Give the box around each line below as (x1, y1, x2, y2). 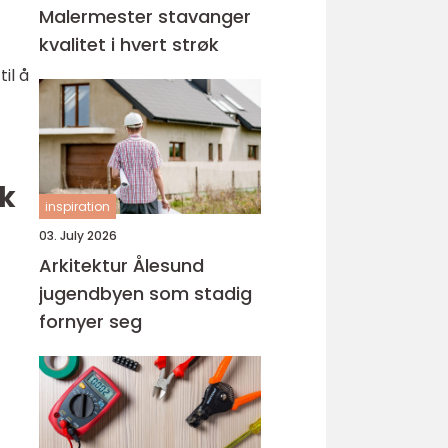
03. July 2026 (39, 227, 117, 244)
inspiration (45, 198, 110, 215)
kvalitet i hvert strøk (39, 32, 219, 57)
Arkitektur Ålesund (39, 253, 204, 278)
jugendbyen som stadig (39, 281, 252, 306)
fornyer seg (39, 309, 142, 334)
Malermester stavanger (39, 4, 251, 29)
